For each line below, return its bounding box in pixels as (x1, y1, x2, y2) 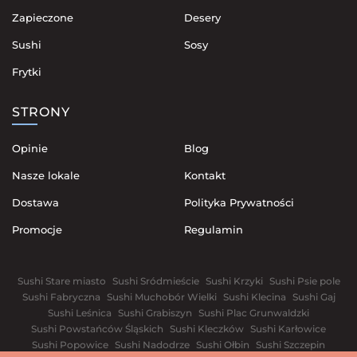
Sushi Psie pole (269, 274, 340, 287)
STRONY (12, 104, 70, 120)
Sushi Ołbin (196, 338, 249, 351)
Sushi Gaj (292, 290, 335, 303)
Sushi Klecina (222, 290, 286, 303)
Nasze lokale (12, 168, 80, 182)
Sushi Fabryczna (22, 290, 100, 303)
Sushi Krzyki (205, 274, 263, 287)
